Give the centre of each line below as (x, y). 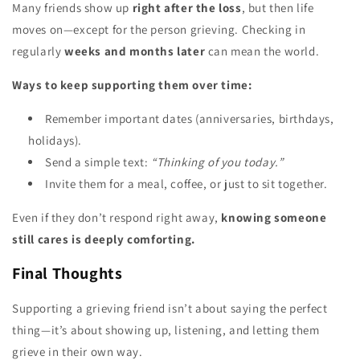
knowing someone (274, 217)
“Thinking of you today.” (217, 162)
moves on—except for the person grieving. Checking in (159, 29)
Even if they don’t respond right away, (117, 217)
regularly (38, 51)
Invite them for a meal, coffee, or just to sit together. (186, 183)
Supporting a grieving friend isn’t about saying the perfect (170, 308)
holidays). (55, 140)
